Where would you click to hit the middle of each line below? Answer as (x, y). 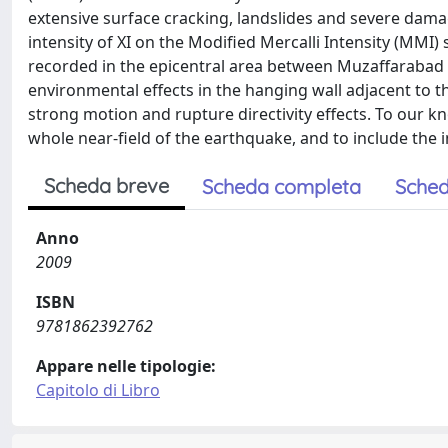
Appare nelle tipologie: (126, 366)
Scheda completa (281, 186)
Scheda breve (106, 185)
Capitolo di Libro (98, 390)
